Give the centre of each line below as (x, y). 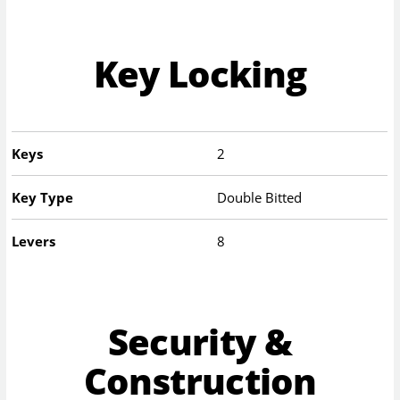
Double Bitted (260, 198)
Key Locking (200, 73)
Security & (200, 342)
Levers (34, 242)
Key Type (43, 198)
